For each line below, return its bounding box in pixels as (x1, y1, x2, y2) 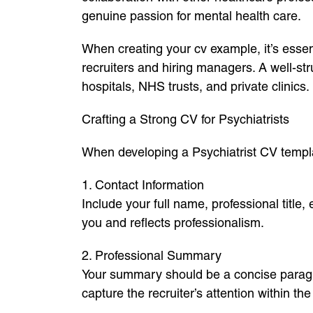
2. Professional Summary (82, 248, 221, 263)
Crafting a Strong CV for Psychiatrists (82, 112, 289, 126)
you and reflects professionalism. (82, 215, 264, 230)
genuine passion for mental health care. (82, 8, 301, 23)
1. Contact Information (82, 177, 204, 192)
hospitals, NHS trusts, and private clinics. (82, 79, 310, 94)
